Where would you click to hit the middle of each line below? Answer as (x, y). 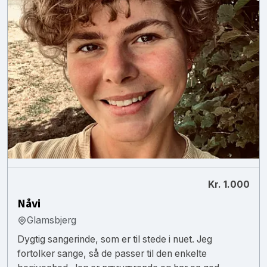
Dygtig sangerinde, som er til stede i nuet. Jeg (115, 239)
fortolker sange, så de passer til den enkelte (112, 253)
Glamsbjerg (52, 220)
